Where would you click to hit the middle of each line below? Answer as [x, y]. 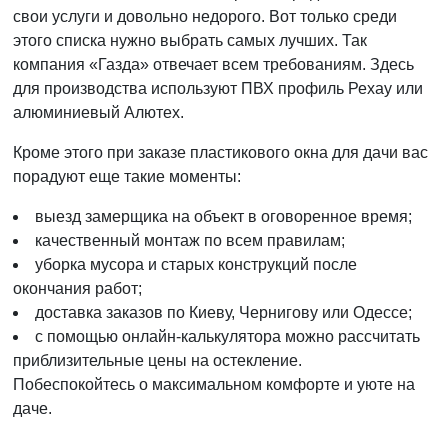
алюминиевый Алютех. [98, 112]
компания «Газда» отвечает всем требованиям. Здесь [213, 64]
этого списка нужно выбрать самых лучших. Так [190, 40]
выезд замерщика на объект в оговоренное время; [223, 216]
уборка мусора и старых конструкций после [196, 264]
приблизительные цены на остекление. [157, 360]
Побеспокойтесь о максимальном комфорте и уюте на [214, 384]
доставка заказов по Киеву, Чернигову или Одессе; [223, 312]
